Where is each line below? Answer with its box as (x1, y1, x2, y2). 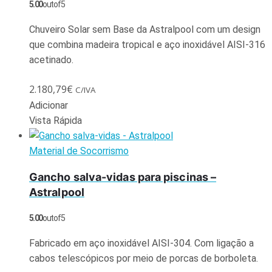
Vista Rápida (29, 114, 82, 126)
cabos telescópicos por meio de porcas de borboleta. (29, 252, 258, 264)
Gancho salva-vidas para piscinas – (29, 170, 217, 183)
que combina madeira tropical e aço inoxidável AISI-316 (29, 38, 265, 50)
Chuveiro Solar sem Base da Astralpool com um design (29, 23, 260, 35)
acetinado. (29, 53, 73, 66)
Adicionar (29, 99, 68, 111)
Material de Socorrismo (29, 144, 129, 157)
